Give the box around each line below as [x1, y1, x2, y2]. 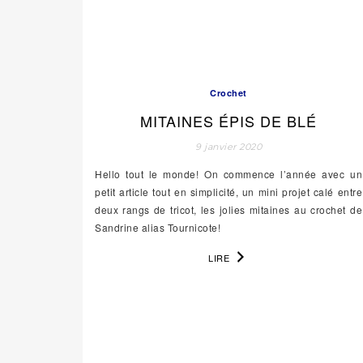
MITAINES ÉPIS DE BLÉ [140, 109, 317, 131]
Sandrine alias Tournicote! [95, 220, 220, 234]
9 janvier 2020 [195, 140, 262, 152]
